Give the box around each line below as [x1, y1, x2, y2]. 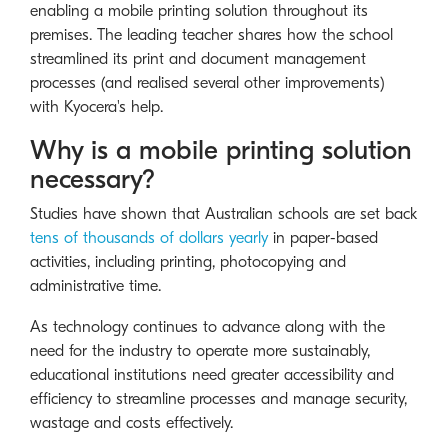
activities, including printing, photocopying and [30, 253, 346, 272]
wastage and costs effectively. [30, 414, 233, 433]
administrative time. [30, 277, 161, 296]
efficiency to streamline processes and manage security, [30, 390, 407, 409]
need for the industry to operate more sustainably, [30, 342, 370, 361]
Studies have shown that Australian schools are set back [30, 205, 417, 224]
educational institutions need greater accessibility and [30, 366, 394, 385]
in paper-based [268, 229, 378, 248]
